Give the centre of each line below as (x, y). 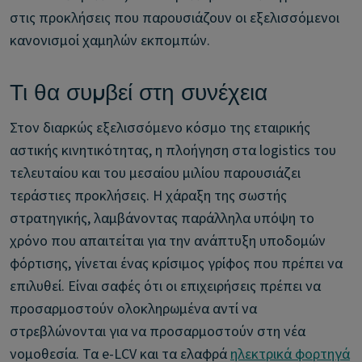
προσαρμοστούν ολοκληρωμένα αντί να (133, 309)
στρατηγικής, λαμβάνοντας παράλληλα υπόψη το (162, 219)
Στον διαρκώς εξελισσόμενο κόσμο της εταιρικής (160, 128)
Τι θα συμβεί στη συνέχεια (139, 93)
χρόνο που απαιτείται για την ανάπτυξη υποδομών (168, 241)
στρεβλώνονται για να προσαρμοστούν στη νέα (158, 332)
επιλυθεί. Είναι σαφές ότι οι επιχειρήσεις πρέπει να (165, 286)
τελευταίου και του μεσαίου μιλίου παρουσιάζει (155, 173)
